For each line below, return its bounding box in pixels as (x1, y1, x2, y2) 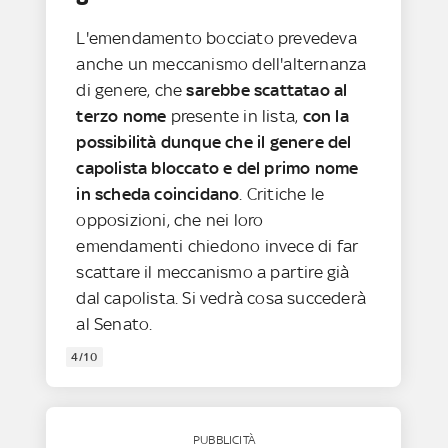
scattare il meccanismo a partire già (76, 261, 350, 282)
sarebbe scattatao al (186, 79, 348, 100)
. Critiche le (239, 183, 325, 204)
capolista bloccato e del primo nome (76, 157, 359, 178)
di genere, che (76, 79, 187, 100)
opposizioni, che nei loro (76, 209, 264, 230)
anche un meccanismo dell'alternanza (76, 53, 367, 74)
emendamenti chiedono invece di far (76, 235, 359, 256)
